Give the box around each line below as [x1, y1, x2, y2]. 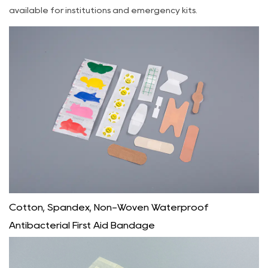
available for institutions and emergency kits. [9, 6, 197, 14]
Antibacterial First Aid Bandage [9, 220, 155, 230]
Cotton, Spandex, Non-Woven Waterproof [9, 202, 209, 212]
